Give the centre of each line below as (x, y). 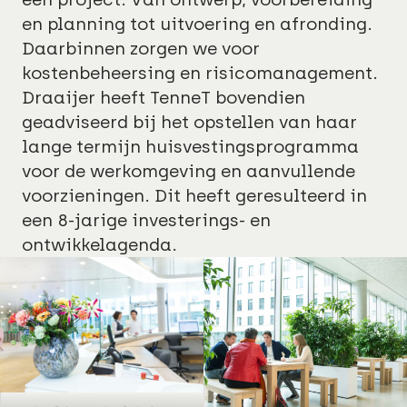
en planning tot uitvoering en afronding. (197, 24)
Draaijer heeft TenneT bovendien (164, 97)
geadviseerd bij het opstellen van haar (189, 122)
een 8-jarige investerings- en (146, 220)
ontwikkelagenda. (99, 244)
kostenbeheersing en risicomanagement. (200, 73)
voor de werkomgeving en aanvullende (189, 171)
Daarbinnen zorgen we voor (141, 48)
